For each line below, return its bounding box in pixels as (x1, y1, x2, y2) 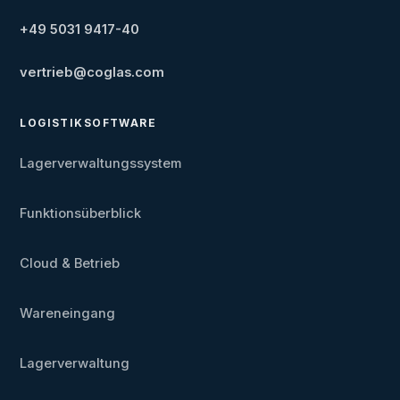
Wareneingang (20, 305, 116, 322)
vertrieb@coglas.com (20, 64, 165, 81)
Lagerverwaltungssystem (20, 155, 182, 172)
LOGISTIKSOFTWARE (20, 117, 157, 130)
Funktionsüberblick (20, 205, 142, 222)
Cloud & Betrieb (20, 255, 121, 272)
